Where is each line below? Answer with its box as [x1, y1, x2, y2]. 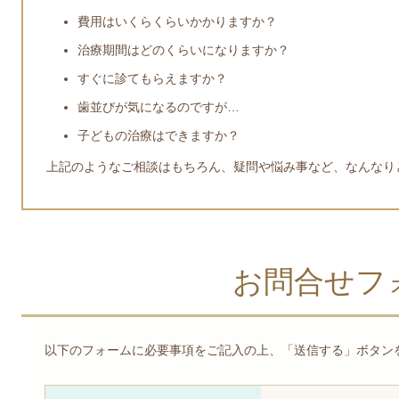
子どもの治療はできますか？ [77, 127, 240, 142]
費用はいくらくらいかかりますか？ [77, 13, 278, 28]
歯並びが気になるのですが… [77, 99, 240, 114]
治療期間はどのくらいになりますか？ [77, 42, 290, 57]
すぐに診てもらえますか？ [77, 70, 228, 85]
